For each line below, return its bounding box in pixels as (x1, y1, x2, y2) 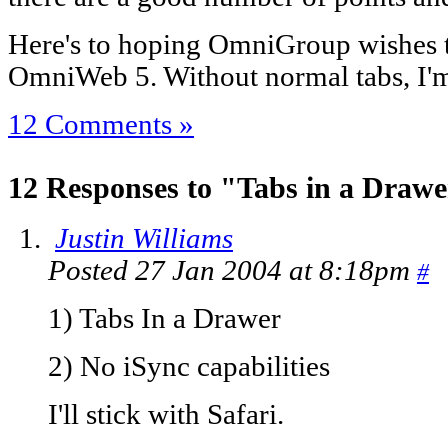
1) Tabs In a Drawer (48, 303, 281, 335)
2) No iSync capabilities (48, 351, 330, 383)
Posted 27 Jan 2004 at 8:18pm (48, 255, 417, 287)
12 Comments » (8, 108, 194, 140)
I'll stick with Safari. (48, 399, 284, 431)
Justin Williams (55, 223, 233, 255)
